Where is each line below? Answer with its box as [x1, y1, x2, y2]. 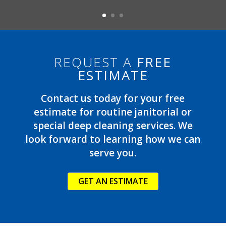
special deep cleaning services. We [33, 119, 193, 132]
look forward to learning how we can [25, 132, 201, 146]
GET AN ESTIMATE [78, 175, 148, 187]
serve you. [89, 146, 137, 159]
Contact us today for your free [41, 91, 185, 105]
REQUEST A [54, 52, 137, 71]
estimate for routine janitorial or [34, 105, 192, 119]
